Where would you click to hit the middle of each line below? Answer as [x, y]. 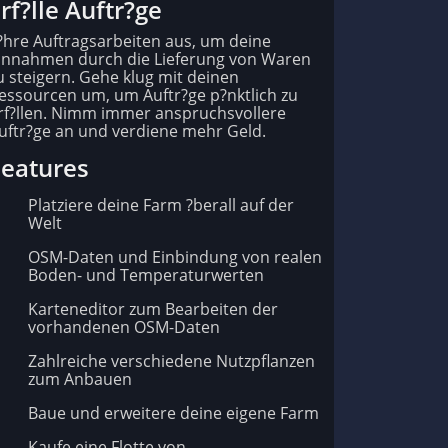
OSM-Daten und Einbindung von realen [175, 257]
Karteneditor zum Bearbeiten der [153, 309]
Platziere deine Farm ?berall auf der [161, 205]
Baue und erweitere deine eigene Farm [173, 413]
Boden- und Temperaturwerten [146, 275]
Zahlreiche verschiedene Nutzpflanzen [171, 361]
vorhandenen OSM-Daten [124, 327]
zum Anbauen [80, 379]
